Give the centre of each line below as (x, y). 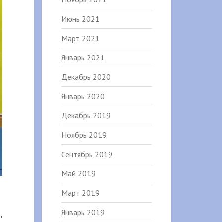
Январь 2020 (83, 96)
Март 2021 (80, 38)
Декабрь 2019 (86, 115)
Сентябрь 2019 (87, 154)
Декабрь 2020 (86, 77)
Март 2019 (80, 193)
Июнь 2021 (80, 19)
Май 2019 (78, 173)
